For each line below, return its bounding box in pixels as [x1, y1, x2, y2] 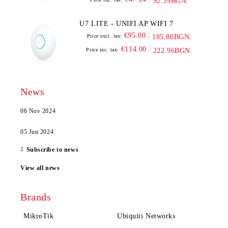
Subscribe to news [26, 146, 79, 153]
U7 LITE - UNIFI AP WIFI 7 [116, 20, 174, 27]
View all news [20, 164, 60, 172]
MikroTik [23, 212, 54, 220]
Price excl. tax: [87, 33, 122, 39]
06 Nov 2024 [20, 107, 56, 115]
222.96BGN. [153, 47, 193, 54]
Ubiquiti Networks [117, 212, 176, 220]
